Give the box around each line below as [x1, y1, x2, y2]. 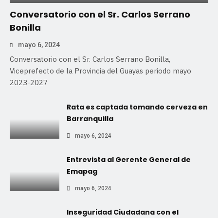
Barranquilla [67, 114, 113, 124]
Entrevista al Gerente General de [67, 155, 191, 165]
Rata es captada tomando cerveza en [67, 102, 208, 112]
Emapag [67, 166, 97, 177]
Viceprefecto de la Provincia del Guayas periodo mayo [10, 66, 191, 76]
